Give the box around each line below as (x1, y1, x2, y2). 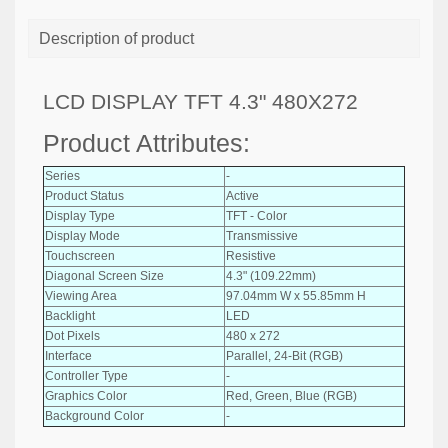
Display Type (45, 208, 115, 223)
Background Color (45, 408, 144, 423)
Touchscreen (45, 248, 115, 263)
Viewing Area (45, 288, 117, 303)
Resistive (226, 248, 276, 263)
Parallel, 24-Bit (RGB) (226, 348, 343, 363)
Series (45, 168, 80, 183)
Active (226, 188, 259, 203)
